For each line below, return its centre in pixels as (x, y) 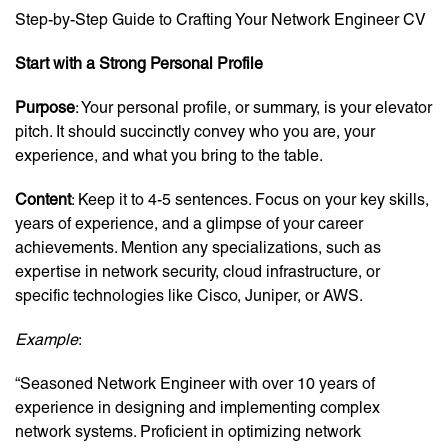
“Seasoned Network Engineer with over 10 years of (195, 384)
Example (46, 340)
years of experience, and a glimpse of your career (189, 224)
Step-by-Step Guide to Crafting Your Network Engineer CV (220, 20)
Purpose (45, 108)
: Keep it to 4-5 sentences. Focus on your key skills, (250, 200)
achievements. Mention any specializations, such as (198, 248)
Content (43, 200)
